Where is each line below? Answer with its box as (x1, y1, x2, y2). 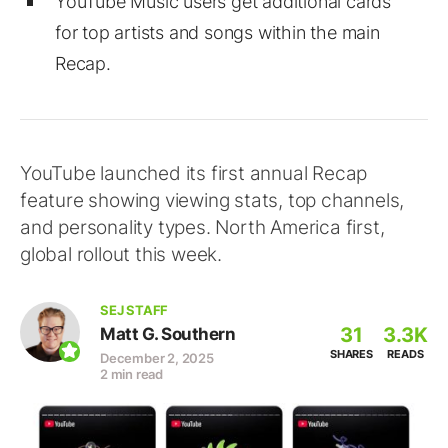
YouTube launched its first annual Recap (20, 162, 368, 185)
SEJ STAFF (100, 302, 169, 318)
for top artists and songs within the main (55, 22, 380, 43)
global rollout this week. (20, 243, 223, 266)
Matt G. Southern (100, 324, 235, 344)
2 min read (100, 366, 163, 382)
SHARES (329, 347, 373, 361)
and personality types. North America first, (20, 216, 385, 239)
